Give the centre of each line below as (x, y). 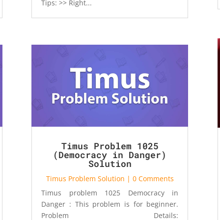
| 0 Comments (149, 178)
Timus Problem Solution (85, 178)
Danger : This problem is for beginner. (110, 204)
